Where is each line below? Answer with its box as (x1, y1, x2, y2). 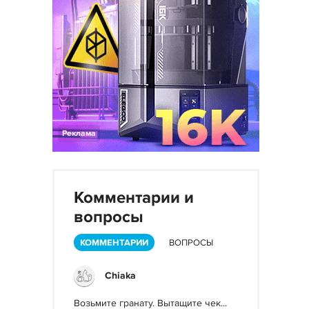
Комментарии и (74, 188, 194, 208)
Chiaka (105, 270, 136, 281)
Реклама (62, 128, 96, 139)
